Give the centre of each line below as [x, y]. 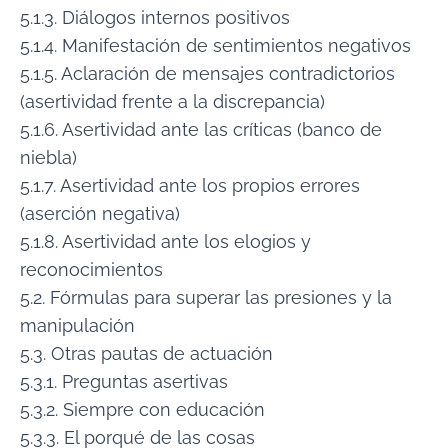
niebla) [48, 157]
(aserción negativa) [100, 213]
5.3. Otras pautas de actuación [146, 353]
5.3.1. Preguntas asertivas [124, 381]
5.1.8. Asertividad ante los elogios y [165, 241]
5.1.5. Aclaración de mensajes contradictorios [207, 73]
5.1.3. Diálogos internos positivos [155, 17]
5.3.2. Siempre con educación [142, 409]
